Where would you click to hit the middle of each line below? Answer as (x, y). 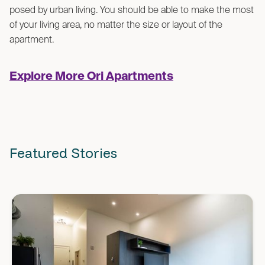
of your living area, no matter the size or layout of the (116, 25)
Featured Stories (63, 153)
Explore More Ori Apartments (91, 76)
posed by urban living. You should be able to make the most (132, 10)
